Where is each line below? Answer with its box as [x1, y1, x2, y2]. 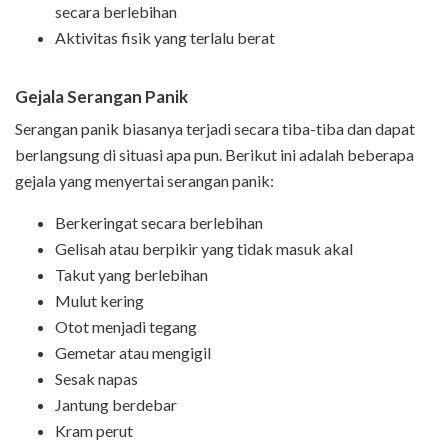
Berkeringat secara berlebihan [55, 213, 263, 233]
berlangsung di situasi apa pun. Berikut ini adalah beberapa [15, 145, 414, 165]
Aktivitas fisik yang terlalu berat [55, 28, 275, 48]
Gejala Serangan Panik [15, 86, 188, 108]
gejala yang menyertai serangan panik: [15, 171, 274, 191]
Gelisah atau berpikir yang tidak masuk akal [55, 239, 353, 259]
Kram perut [55, 421, 133, 441]
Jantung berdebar [55, 395, 177, 415]
